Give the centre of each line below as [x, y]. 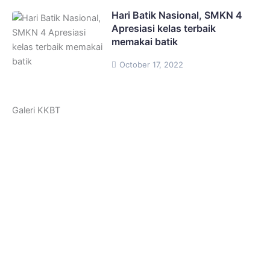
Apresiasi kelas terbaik [164, 28]
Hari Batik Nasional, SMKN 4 [177, 15]
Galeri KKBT [36, 110]
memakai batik [145, 41]
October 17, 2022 [151, 64]
